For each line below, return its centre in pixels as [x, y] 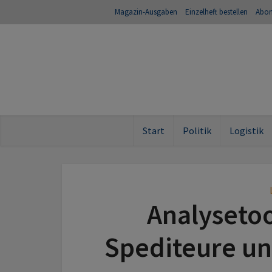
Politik [197, 131]
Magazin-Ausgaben [146, 12]
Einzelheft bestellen [216, 12]
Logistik [246, 131]
